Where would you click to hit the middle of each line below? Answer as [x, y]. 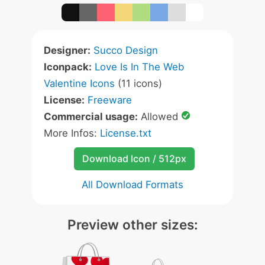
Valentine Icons [79, 83]
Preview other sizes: [132, 224]
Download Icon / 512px [134, 159]
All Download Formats [132, 185]
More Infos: [72, 133]
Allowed [159, 117]
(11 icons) [138, 83]
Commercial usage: [91, 117]
